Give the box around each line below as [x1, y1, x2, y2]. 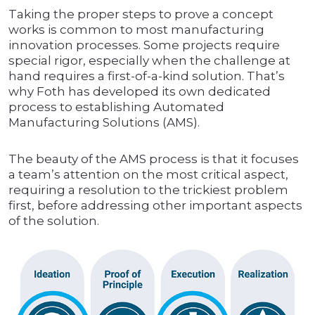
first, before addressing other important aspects [8, 198, 302, 213]
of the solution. [8, 214, 99, 229]
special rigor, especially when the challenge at [8, 53, 290, 68]
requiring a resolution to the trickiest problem [8, 183, 288, 198]
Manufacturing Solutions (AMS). [8, 115, 200, 130]
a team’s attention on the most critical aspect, [8, 167, 288, 182]
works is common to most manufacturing [8, 22, 264, 37]
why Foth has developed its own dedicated [8, 84, 271, 99]
